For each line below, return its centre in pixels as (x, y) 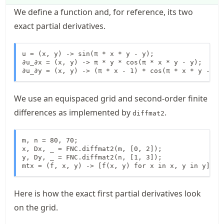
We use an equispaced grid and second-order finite (111, 98)
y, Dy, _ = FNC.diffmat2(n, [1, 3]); (92, 157)
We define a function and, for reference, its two (103, 12)
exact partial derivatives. (60, 26)
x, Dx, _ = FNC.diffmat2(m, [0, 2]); (92, 148)
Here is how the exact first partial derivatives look (107, 193)
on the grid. (36, 207)
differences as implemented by (73, 112)
